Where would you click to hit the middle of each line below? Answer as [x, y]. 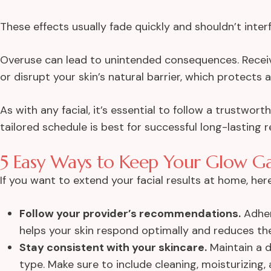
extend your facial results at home [160, 181]
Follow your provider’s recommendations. [130, 214]
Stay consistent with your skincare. [113, 248]
